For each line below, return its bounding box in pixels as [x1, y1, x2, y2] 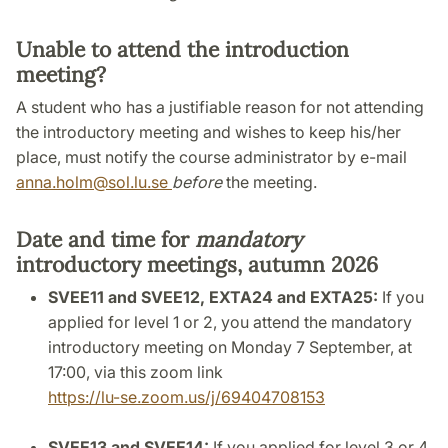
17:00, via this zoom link [48, 362, 223, 383]
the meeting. [226, 172, 317, 193]
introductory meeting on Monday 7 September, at [48, 337, 412, 358]
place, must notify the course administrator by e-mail [16, 147, 407, 168]
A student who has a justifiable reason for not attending [16, 97, 424, 118]
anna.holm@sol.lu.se [16, 172, 172, 193]
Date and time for [16, 226, 195, 254]
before [172, 172, 226, 193]
